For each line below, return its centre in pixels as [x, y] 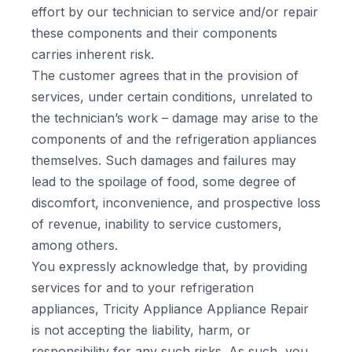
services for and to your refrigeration [143, 288]
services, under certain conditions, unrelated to [172, 97]
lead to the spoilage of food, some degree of [164, 181]
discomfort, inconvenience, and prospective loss [176, 203]
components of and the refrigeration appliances [174, 139]
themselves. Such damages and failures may [164, 160]
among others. [75, 245]
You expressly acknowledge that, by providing [169, 266]
